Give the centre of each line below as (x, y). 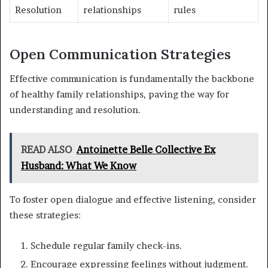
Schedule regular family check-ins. (106, 245)
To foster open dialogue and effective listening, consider (133, 199)
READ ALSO (46, 149)
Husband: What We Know (79, 165)
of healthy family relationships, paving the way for (119, 94)
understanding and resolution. (75, 109)
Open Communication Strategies (120, 54)
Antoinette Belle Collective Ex (146, 149)
